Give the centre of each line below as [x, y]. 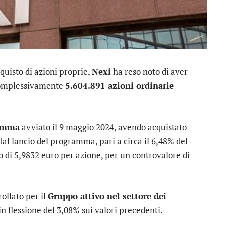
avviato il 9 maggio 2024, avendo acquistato [103, 127]
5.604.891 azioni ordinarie [120, 86]
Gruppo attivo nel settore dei [107, 196]
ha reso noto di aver [149, 72]
